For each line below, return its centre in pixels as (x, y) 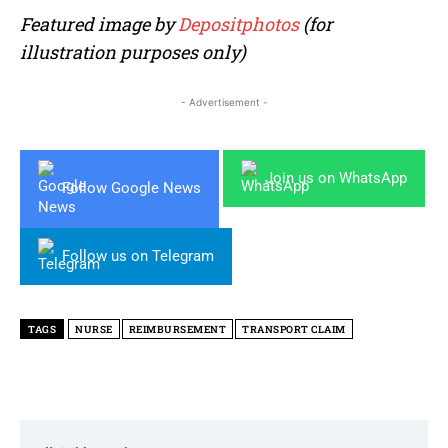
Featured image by (99, 23)
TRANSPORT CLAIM (294, 329)
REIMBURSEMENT (177, 329)
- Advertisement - (224, 101)
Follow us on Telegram (138, 255)
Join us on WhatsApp (336, 177)
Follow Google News (131, 188)
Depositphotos (238, 23)
